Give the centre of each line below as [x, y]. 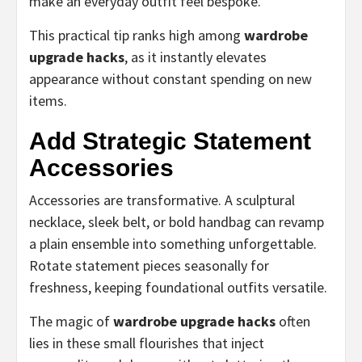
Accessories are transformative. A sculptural [162, 200]
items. [48, 100]
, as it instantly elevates [196, 57]
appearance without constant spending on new [170, 78]
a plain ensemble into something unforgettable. [173, 243]
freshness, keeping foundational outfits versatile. [178, 287]
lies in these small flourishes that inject [147, 343]
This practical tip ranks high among [137, 35]
